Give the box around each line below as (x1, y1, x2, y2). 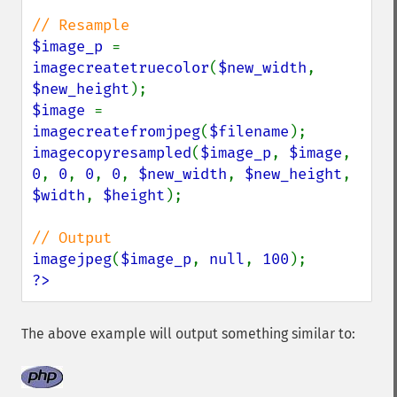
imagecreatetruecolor (32, 58, 209, 77)
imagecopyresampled (32, 144, 191, 162)
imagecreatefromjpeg (32, 122, 200, 141)
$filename (209, 122, 289, 141)
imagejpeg (32, 250, 112, 269)
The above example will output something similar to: (21, 325, 355, 342)
